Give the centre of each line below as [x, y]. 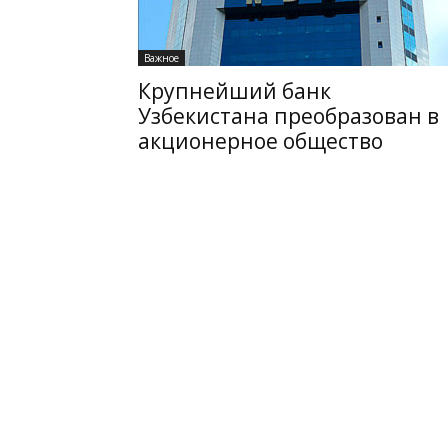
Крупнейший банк [234, 91]
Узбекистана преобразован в [288, 116]
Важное [161, 58]
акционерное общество [260, 141]
